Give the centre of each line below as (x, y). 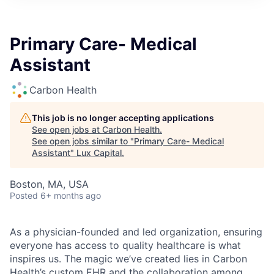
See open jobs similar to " (83, 141)
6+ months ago (71, 195)
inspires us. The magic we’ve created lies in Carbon (128, 259)
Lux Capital (99, 153)
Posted (24, 195)
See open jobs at (67, 129)
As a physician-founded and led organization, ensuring (136, 232)
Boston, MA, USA (49, 184)
